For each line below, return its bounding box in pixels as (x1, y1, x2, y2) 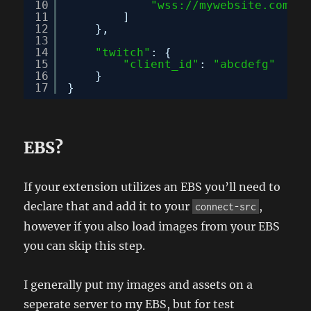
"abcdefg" (213, 57, 276, 71)
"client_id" (123, 57, 200, 71)
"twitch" (95, 45, 151, 59)
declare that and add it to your (24, 199, 193, 213)
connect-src (195, 200, 257, 212)
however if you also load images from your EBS (24, 219, 280, 233)
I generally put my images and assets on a (24, 277, 253, 292)
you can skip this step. (24, 238, 146, 253)
